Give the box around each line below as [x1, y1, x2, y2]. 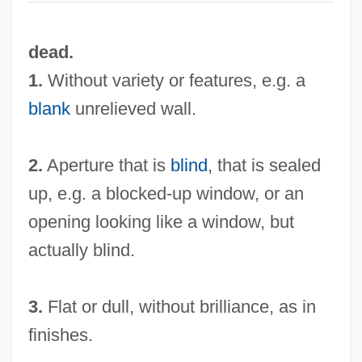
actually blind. [27, 240, 135, 261]
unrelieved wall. [69, 99, 196, 120]
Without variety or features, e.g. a [42, 70, 305, 91]
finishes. [27, 325, 93, 346]
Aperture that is [42, 155, 170, 176]
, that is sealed [207, 155, 321, 176]
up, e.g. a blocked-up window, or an [27, 183, 304, 204]
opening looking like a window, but [27, 212, 294, 233]
